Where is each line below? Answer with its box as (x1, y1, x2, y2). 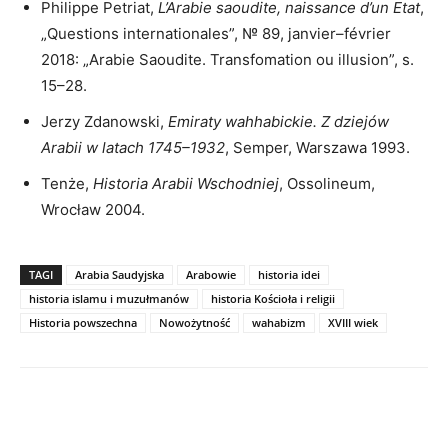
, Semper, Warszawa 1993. (225, 138, 410, 158)
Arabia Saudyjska (75, 267, 164, 283)
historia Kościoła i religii (211, 291, 335, 307)
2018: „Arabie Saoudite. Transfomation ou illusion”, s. (41, 50, 414, 70)
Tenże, (41, 174, 93, 194)
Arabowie (186, 267, 236, 283)
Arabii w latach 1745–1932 (41, 138, 225, 158)
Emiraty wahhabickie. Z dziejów (168, 112, 389, 132)
